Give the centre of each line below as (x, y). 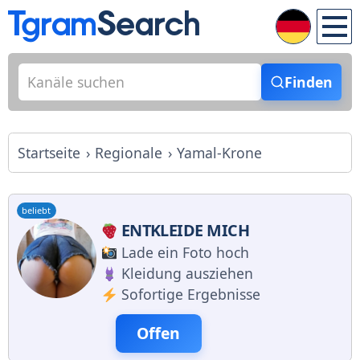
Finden (308, 82)
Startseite (49, 152)
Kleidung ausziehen (187, 274)
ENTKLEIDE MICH (185, 231)
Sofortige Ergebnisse (190, 295)
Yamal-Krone (220, 152)
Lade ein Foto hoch (185, 253)
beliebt (37, 211)
